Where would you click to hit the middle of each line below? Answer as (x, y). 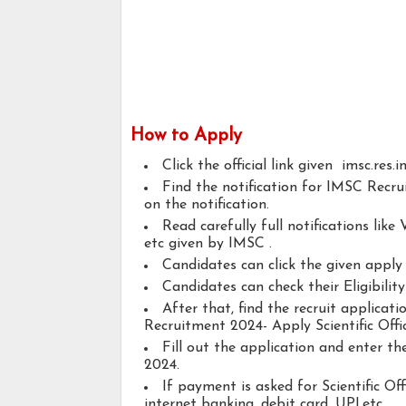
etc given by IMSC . (208, 244)
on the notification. (207, 205)
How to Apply (186, 136)
